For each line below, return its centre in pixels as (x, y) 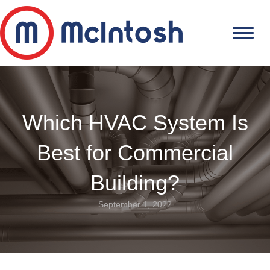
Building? (135, 183)
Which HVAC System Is (135, 123)
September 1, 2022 (135, 204)
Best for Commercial (135, 153)
